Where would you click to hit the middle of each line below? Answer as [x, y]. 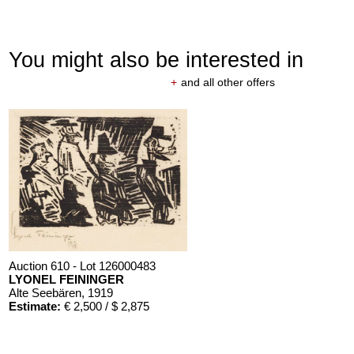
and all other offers [228, 82]
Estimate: [35, 306]
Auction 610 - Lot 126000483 [83, 265]
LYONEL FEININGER [67, 279]
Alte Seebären [45, 292]
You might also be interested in [156, 59]
